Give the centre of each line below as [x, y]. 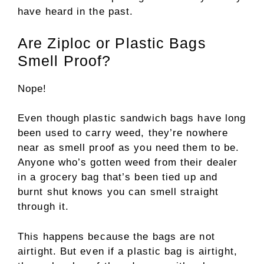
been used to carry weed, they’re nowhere [123, 133]
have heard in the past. [77, 12]
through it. [45, 207]
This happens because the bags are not [116, 236]
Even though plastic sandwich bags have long [132, 118]
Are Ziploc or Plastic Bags [112, 43]
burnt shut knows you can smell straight [118, 192]
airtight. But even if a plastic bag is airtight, [128, 251]
